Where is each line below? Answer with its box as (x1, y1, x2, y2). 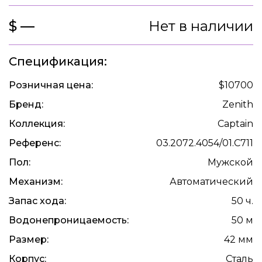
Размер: (9, 234, 49, 246)
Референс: (9, 137, 61, 149)
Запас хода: (9, 195, 66, 207)
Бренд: (9, 99, 43, 111)
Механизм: (9, 176, 63, 188)
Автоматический (170, 176, 253, 188)
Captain (218, 118, 253, 130)
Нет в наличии (149, 18, 253, 35)
